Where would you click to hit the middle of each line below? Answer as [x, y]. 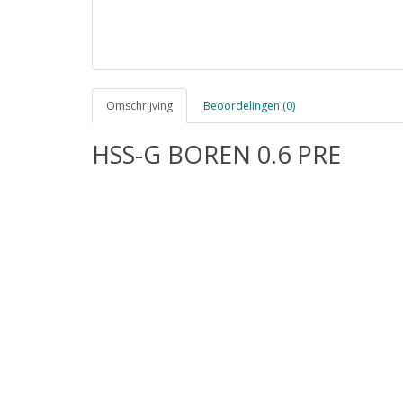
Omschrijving [139, 106]
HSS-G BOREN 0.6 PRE [216, 154]
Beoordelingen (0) [249, 106]
